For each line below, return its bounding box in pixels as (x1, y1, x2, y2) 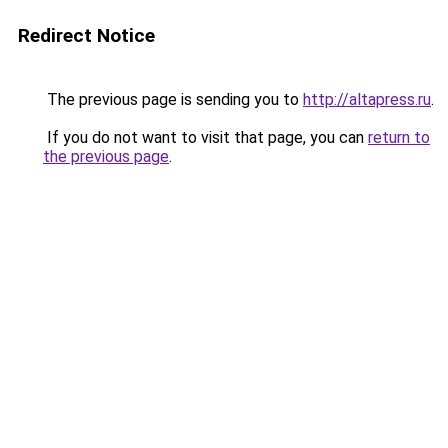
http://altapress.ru (303, 90, 431, 109)
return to (368, 128, 430, 147)
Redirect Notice (18, 24, 155, 47)
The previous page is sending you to (43, 90, 303, 109)
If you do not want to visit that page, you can (43, 128, 368, 147)
